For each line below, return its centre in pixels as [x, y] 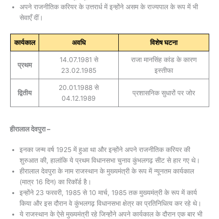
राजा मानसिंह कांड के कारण [164, 59]
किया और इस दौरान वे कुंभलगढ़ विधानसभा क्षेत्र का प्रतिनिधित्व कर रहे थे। [110, 203]
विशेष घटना [164, 42]
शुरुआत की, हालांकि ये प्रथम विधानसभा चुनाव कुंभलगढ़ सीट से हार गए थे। [110, 160]
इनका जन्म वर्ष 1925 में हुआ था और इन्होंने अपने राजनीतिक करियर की [105, 149]
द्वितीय [25, 93]
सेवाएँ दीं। [31, 18]
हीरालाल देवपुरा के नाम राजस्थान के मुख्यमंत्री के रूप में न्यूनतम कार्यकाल [107, 171]
